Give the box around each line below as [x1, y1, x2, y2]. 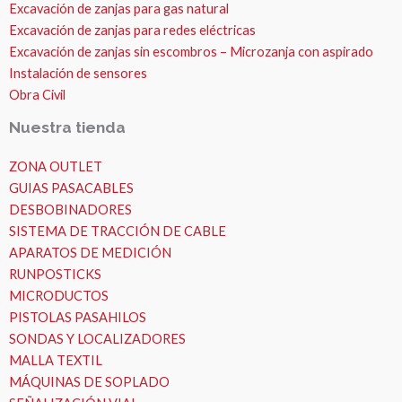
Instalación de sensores [9, 65, 147, 81]
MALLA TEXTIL [9, 352, 102, 368]
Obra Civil [9, 86, 66, 102]
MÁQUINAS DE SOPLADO [9, 373, 170, 389]
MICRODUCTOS [9, 287, 109, 303]
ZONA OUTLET [9, 158, 102, 174]
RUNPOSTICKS [9, 266, 101, 282]
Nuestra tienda [9, 118, 126, 136]
